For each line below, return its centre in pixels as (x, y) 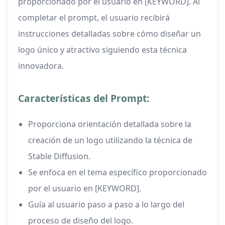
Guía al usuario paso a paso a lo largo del (106, 205)
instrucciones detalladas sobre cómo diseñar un (109, 34)
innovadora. (41, 66)
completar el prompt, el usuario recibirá (94, 18)
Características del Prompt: (84, 98)
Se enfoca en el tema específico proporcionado (118, 173)
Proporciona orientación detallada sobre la (110, 124)
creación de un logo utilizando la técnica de (110, 140)
